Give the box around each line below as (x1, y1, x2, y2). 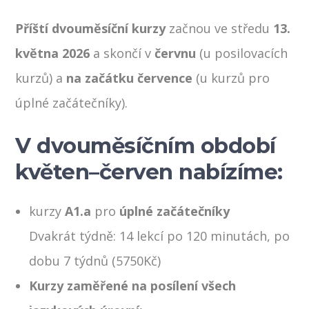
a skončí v (90, 44, 155, 61)
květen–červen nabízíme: (15, 158, 283, 185)
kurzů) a (15, 69, 63, 86)
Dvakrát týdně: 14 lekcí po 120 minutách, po (29, 227, 290, 244)
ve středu (215, 19, 274, 37)
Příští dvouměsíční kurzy (15, 19, 166, 37)
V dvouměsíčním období (15, 132, 276, 159)
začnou (166, 19, 212, 37)
